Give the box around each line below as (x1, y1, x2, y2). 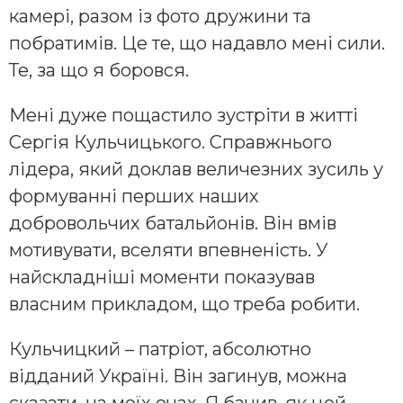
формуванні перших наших (9, 185, 259, 208)
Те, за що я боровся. (9, 59, 189, 82)
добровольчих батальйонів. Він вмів (9, 212, 336, 235)
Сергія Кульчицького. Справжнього (9, 131, 332, 154)
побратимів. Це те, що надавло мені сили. (9, 32, 385, 55)
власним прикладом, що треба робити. (9, 293, 360, 316)
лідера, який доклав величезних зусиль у (9, 158, 383, 181)
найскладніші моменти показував (9, 266, 315, 289)
